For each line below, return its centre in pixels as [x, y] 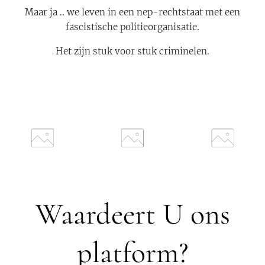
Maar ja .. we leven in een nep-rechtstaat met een [132, 12]
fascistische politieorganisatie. [132, 27]
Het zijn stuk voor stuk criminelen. [132, 51]
